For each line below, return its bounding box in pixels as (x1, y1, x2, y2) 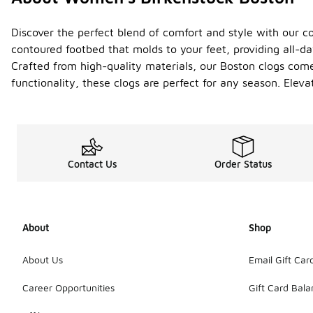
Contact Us (67, 158, 117, 170)
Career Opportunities (22, 281, 115, 293)
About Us (22, 253, 63, 265)
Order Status (214, 158, 272, 170)
